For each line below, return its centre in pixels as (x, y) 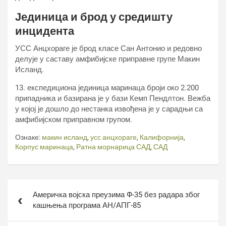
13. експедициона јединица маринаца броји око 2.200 (107, 88)
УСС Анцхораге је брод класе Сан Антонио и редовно (108, 48)
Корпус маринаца (44, 147)
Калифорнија (162, 137)
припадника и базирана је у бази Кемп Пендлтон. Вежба (113, 98)
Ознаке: (28, 137)
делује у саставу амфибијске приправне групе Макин (107, 59)
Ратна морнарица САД (113, 147)
